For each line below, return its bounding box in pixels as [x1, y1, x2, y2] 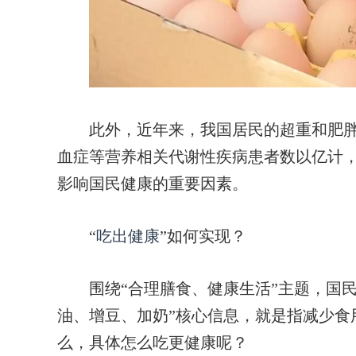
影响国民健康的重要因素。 [57, 175, 248, 192]
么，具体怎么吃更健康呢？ [57, 334, 248, 351]
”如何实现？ [160, 227, 246, 245]
